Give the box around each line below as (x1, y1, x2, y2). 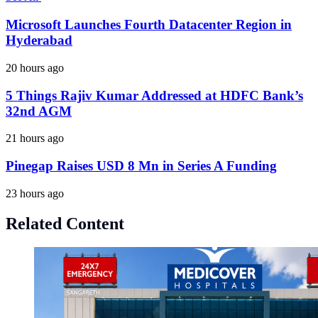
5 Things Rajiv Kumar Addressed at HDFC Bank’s (6, 87, 303, 103)
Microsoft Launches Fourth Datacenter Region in (6, 17, 292, 33)
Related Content (6, 214, 124, 233)
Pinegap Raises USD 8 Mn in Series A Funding (6, 158, 277, 173)
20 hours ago (6, 61, 64, 74)
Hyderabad (6, 33, 72, 48)
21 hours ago (6, 132, 64, 145)
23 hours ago (6, 187, 64, 199)
